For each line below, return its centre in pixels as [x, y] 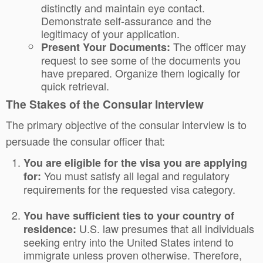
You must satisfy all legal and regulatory [135, 176]
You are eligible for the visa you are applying [135, 163]
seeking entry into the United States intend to [129, 242]
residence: [50, 229]
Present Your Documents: [106, 47]
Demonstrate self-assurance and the [126, 21]
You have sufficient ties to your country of [129, 215]
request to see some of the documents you [141, 60]
